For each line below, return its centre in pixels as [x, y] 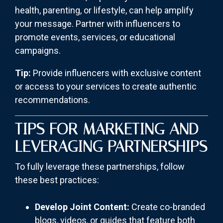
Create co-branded [167, 207]
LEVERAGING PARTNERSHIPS [111, 147]
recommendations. [53, 100]
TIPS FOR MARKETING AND [107, 129]
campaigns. [38, 51]
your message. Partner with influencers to [98, 24]
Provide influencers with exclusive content [116, 73]
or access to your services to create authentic [106, 87]
